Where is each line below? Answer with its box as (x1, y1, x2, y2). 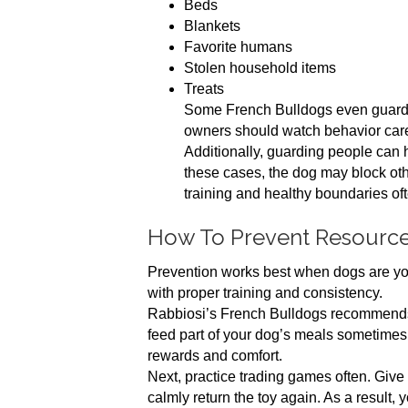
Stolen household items (184, 60, 336, 76)
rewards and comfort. (148, 348, 282, 363)
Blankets (184, 18, 240, 34)
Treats (184, 81, 224, 97)
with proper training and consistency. (148, 285, 382, 301)
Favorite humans (184, 39, 292, 55)
